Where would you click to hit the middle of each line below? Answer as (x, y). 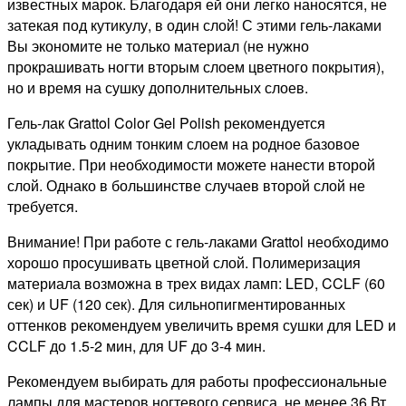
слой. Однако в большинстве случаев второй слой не (186, 186)
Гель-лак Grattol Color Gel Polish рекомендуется (166, 123)
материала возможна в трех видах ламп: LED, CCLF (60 (196, 284)
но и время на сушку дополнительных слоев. (158, 88)
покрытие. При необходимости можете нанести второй (191, 165)
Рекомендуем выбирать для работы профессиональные (197, 382)
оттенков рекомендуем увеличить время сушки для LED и (202, 325)
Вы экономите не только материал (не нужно (158, 46)
